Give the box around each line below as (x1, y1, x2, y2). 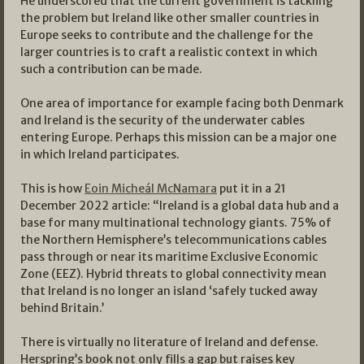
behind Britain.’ (20, 300, 104, 315)
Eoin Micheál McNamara (84, 180, 217, 196)
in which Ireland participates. (20, 146, 180, 162)
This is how (20, 180, 84, 196)
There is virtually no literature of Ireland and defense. (20, 334, 318, 349)
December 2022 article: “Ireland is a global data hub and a (20, 197, 339, 213)
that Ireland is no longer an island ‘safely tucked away (20, 283, 318, 298)
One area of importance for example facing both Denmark (20, 95, 344, 110)
